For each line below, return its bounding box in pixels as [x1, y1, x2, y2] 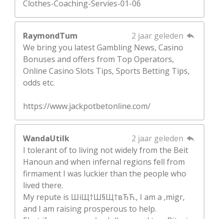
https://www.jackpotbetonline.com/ [23, 101, 151, 112]
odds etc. [23, 77, 55, 88]
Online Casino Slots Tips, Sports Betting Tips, [23, 66, 190, 77]
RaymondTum [23, 30, 78, 42]
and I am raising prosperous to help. [23, 203, 156, 215]
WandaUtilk [23, 133, 69, 144]
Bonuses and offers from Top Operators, [23, 54, 174, 65]
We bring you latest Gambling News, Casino [23, 42, 183, 53]
